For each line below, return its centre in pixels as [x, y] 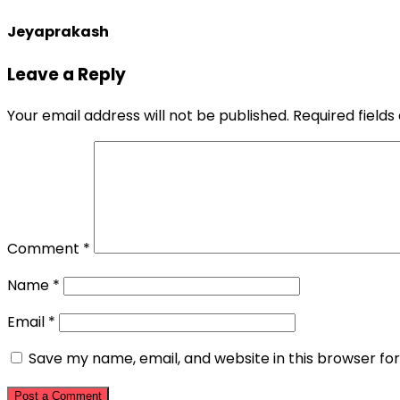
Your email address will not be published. [148, 116]
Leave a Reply [67, 75]
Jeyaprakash [58, 32]
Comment [45, 249]
